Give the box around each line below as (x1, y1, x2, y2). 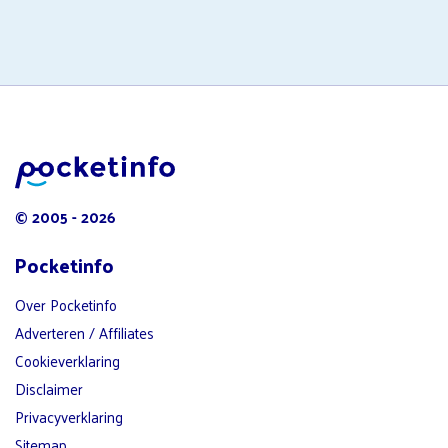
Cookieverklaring (15, 347, 120, 375)
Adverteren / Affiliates (15, 319, 154, 347)
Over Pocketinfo (15, 291, 117, 319)
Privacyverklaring (15, 403, 123, 431)
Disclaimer (15, 375, 83, 403)
